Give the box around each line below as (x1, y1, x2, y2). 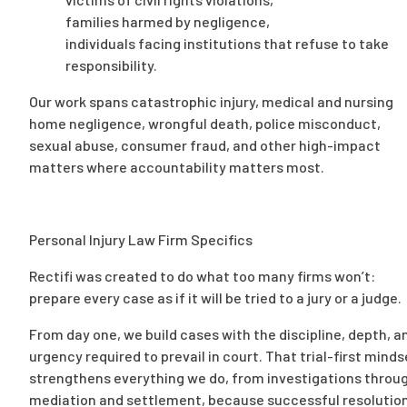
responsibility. (65, 56, 157, 74)
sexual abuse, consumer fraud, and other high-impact (29, 136, 381, 154)
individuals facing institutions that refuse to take (65, 35, 389, 53)
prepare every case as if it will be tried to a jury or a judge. (29, 289, 402, 307)
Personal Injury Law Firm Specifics (29, 231, 253, 249)
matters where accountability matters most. (29, 158, 324, 176)
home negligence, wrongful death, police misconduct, (29, 114, 381, 133)
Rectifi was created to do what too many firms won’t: (29, 267, 375, 285)
